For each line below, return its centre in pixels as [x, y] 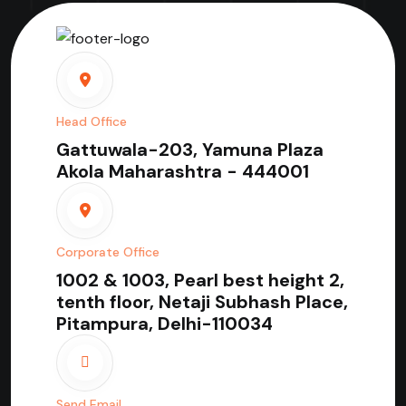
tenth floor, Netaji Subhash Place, [202, 301]
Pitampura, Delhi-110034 [164, 323]
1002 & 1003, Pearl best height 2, [200, 280]
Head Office [92, 121]
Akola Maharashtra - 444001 [183, 171]
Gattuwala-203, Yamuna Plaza [190, 149]
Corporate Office [108, 251]
